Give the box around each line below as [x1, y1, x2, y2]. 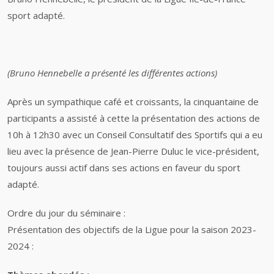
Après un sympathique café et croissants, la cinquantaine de [7, 95, 259, 108]
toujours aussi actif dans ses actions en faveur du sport [7, 161, 240, 174]
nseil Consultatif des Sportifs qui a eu [108, 128, 262, 141]
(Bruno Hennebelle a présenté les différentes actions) [7, 67, 220, 79]
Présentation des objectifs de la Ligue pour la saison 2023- [7, 223, 256, 235]
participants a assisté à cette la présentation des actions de [7, 112, 260, 124]
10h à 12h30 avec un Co [7, 128, 108, 141]
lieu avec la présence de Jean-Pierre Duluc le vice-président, [7, 145, 259, 157]
